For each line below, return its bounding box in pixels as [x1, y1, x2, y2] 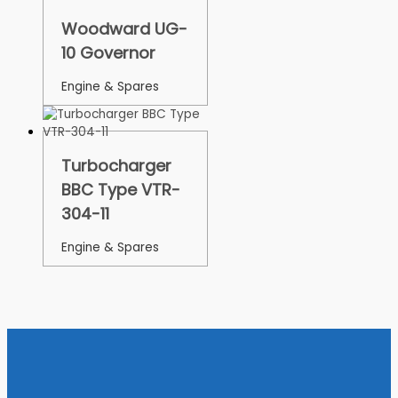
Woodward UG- [61, 17, 187, 40]
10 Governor [61, 41, 155, 64]
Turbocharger [61, 154, 171, 177]
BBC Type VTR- [61, 178, 180, 201]
